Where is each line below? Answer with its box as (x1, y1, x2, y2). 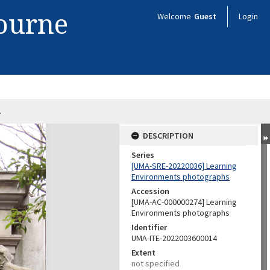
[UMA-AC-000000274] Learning (131, 196, 237, 207)
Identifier (131, 222, 167, 233)
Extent (131, 247, 155, 258)
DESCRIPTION (143, 130, 193, 141)
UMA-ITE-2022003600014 (131, 233, 217, 243)
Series (131, 149, 154, 160)
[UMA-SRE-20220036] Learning (131, 160, 237, 171)
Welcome (157, 11, 193, 22)
